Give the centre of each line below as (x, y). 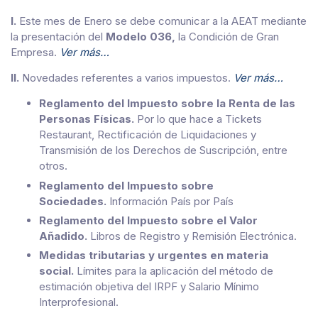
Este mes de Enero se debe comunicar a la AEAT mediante (161, 21)
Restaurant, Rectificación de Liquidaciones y (148, 135)
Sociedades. (74, 201)
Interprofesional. (79, 302)
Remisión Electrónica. (244, 236)
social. (58, 271)
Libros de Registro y (139, 236)
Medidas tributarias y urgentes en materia (154, 256)
